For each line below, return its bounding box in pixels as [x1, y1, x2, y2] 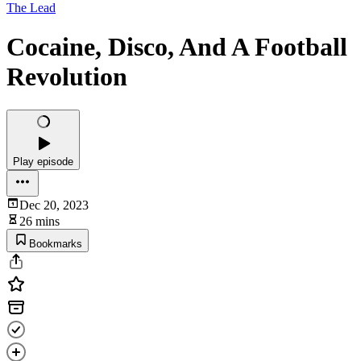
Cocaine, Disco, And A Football [6, 32, 347, 62]
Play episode [13, 155, 73, 168]
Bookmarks [29, 237, 82, 250]
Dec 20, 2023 [19, 197, 89, 212]
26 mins [19, 214, 60, 228]
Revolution [6, 62, 127, 92]
